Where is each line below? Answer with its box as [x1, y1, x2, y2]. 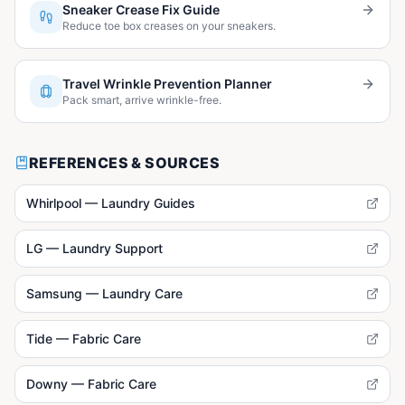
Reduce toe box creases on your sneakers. [62, 18, 276, 33]
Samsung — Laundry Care [26, 285, 183, 301]
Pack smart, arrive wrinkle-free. [62, 92, 221, 107]
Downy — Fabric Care [26, 375, 156, 391]
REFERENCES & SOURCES [29, 153, 220, 172]
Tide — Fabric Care [26, 330, 141, 346]
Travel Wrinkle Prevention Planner [62, 75, 272, 91]
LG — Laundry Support [26, 240, 163, 256]
